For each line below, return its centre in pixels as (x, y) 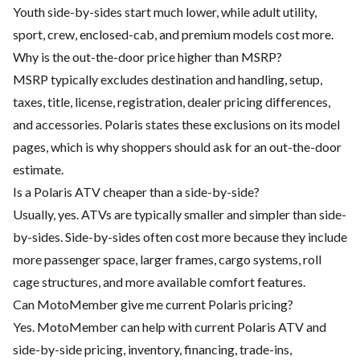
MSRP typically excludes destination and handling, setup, (168, 80)
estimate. (38, 170)
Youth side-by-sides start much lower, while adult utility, (165, 12)
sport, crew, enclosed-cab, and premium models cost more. (173, 35)
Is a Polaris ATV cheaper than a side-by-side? (136, 192)
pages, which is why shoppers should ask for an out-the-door (177, 147)
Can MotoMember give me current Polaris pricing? (153, 305)
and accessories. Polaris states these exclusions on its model (176, 125)
